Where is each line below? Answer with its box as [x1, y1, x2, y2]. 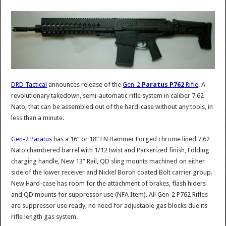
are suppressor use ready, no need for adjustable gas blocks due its [11, 202, 208, 210]
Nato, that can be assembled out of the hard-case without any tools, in [11, 103, 213, 111]
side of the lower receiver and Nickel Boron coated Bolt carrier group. [11, 168, 213, 177]
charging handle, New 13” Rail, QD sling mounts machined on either [11, 157, 205, 165]
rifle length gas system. [11, 213, 78, 221]
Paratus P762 [142, 81, 185, 89]
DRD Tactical [11, 81, 47, 89]
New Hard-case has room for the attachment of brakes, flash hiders [11, 180, 206, 188]
